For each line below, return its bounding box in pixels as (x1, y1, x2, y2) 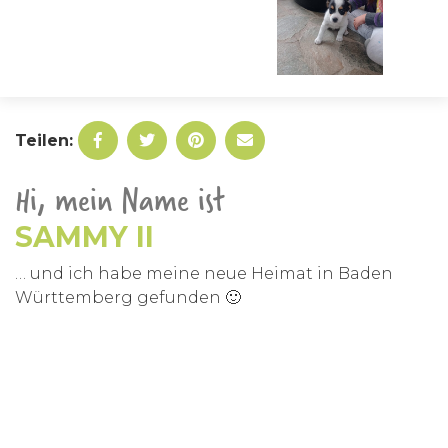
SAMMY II (15, 220, 154, 254)
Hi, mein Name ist (15, 174, 225, 225)
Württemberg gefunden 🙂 (15, 288, 241, 307)
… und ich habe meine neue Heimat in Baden (15, 264, 393, 283)
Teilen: (15, 131, 78, 150)
